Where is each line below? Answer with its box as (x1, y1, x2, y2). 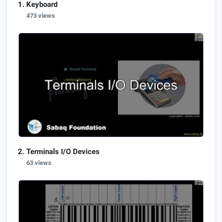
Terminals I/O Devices (26, 147, 100, 156)
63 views (26, 159, 52, 166)
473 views (26, 11, 55, 19)
